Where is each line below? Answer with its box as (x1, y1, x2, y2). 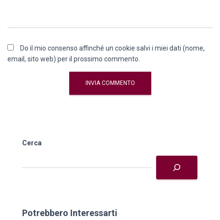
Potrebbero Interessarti (22, 208, 117, 219)
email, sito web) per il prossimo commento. (7, 55, 140, 63)
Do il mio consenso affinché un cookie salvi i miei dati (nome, (20, 44, 205, 53)
